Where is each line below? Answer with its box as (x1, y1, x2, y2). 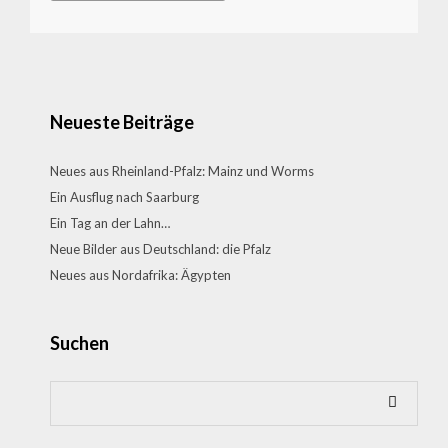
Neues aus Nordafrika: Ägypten (50, 267, 231, 283)
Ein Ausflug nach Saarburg (50, 189, 199, 205)
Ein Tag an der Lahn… (50, 215, 170, 231)
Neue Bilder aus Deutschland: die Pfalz (50, 241, 271, 257)
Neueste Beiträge (50, 111, 194, 133)
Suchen (50, 332, 109, 354)
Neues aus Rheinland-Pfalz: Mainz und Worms (50, 163, 314, 179)
